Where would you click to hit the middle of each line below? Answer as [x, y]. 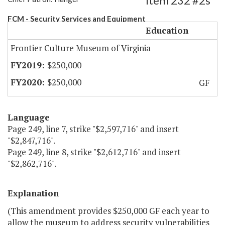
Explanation [33, 193]
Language [29, 118]
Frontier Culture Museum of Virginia [81, 48]
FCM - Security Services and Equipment [77, 19]
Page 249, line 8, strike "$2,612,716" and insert [94, 152]
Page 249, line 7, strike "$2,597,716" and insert [93, 129]
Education [167, 31]
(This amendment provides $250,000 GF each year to [108, 211]
